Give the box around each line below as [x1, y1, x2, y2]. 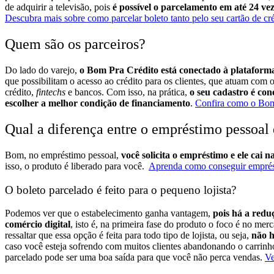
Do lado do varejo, [5, 65, 80, 76]
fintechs [36, 87, 65, 98]
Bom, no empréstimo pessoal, [5, 149, 121, 160]
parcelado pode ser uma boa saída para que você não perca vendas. [5, 252, 262, 263]
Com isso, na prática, [106, 87, 190, 98]
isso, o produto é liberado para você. [5, 160, 147, 171]
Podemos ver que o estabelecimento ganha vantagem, [5, 208, 213, 219]
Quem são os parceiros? [5, 36, 146, 53]
